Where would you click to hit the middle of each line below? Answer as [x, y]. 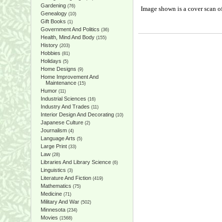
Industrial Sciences [63, 99]
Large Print [54, 146]
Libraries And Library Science [76, 162]
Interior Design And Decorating [77, 114]
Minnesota [53, 210]
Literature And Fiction [66, 178]
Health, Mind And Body [67, 37]
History [49, 45]
